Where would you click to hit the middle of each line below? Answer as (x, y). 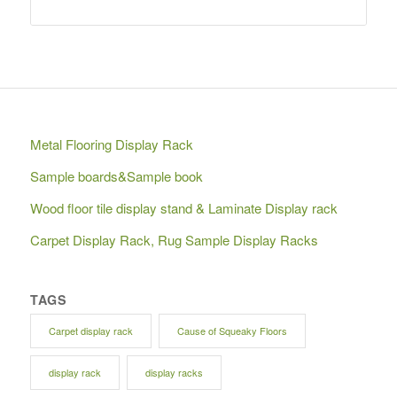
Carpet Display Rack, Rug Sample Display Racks (174, 240)
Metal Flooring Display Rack (111, 144)
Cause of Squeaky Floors (232, 331)
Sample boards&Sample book (116, 176)
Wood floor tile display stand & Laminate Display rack (183, 208)
